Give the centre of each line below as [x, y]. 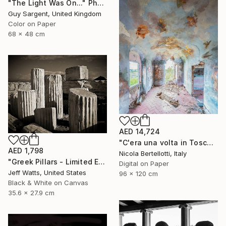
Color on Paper [32, 23]
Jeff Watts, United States [47, 172]
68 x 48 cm [26, 34]
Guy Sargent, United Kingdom [55, 13]
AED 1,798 [26, 150]
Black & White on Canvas [48, 182]
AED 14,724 [140, 131]
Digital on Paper [144, 163]
